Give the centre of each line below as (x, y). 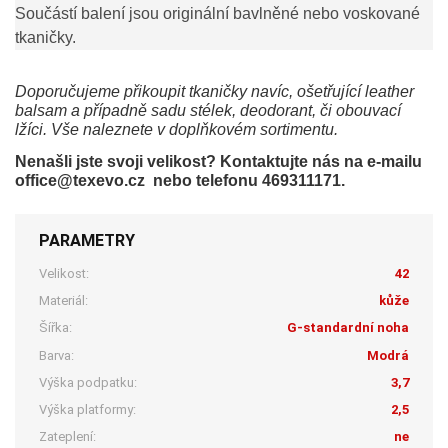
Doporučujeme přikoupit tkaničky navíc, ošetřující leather (214, 92)
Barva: (57, 355)
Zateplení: (68, 437)
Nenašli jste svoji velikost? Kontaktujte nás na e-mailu (218, 162)
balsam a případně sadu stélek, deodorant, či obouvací (208, 111)
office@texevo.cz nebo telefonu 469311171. (180, 181)
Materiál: (64, 301)
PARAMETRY (87, 240)
